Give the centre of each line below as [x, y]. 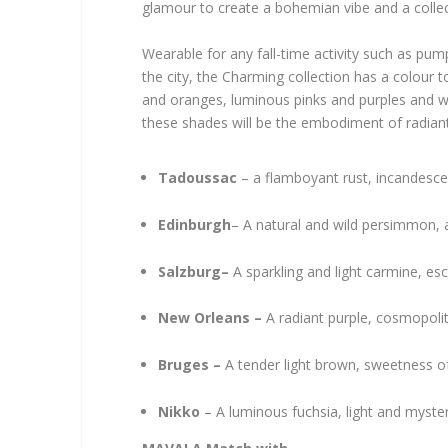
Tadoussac [200, 178]
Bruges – [192, 365]
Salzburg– [196, 271]
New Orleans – [212, 318]
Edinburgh [195, 224]
